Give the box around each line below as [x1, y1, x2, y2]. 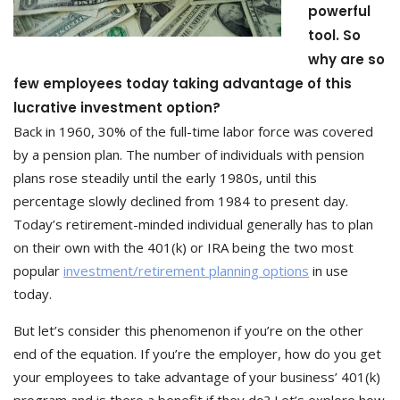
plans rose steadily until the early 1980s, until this [13, 169, 317, 187]
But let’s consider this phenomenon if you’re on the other [13, 321, 363, 339]
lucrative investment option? [13, 98, 221, 117]
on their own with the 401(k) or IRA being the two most [13, 238, 354, 256]
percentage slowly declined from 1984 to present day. [13, 192, 348, 210]
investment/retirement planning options [63, 262, 309, 279]
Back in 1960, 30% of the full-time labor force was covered [13, 122, 373, 140]
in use [309, 262, 348, 279]
